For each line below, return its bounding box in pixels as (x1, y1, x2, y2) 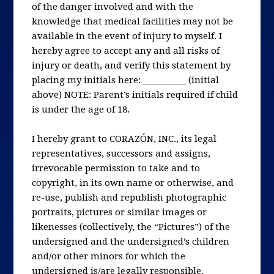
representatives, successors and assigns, (32, 147, 211, 159)
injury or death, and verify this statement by (32, 59, 231, 71)
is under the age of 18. (32, 103, 130, 115)
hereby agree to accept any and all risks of (32, 45, 220, 56)
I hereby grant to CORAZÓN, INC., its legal (32, 133, 217, 144)
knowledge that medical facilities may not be (32, 15, 234, 27)
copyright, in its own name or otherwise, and (32, 177, 234, 188)
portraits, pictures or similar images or (32, 206, 207, 218)
